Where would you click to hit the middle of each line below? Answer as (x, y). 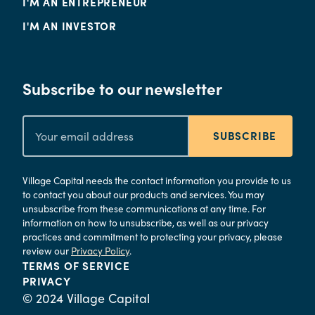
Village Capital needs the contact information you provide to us (157, 180)
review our (47, 250)
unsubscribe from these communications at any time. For (144, 208)
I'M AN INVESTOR (70, 26)
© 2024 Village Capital (86, 297)
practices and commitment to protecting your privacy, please (153, 236)
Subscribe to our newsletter (122, 88)
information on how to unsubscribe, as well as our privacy (146, 222)
